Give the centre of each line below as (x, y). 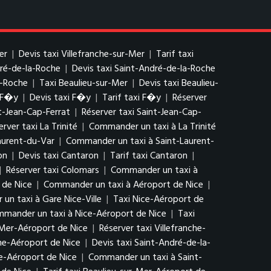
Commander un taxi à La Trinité (152, 127)
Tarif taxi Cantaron (149, 156)
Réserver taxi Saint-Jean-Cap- (142, 113)
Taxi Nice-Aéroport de (158, 200)
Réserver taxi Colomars (53, 171)
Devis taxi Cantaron (59, 156)
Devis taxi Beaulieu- (179, 83)
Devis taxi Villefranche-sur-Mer (82, 54)
